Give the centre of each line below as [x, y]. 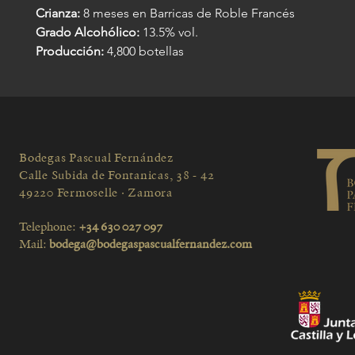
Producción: [70, 51]
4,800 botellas [144, 51]
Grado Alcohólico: [88, 32]
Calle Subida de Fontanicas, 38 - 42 [117, 175]
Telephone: [48, 226]
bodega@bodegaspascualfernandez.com [151, 244]
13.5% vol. [169, 32]
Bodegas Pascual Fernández [96, 157]
